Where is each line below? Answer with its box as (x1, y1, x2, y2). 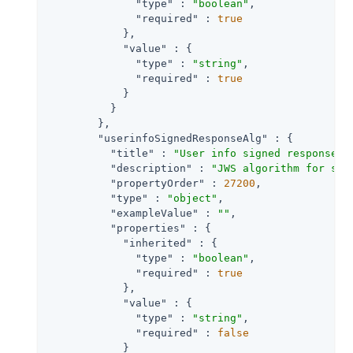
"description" (110, 162, 192, 174)
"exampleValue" (110, 206, 199, 219)
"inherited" (123, 236, 192, 249)
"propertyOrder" (110, 176, 205, 189)
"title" (110, 147, 154, 159)
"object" (167, 191, 217, 204)
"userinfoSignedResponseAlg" (98, 132, 268, 144)
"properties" (110, 221, 186, 234)
